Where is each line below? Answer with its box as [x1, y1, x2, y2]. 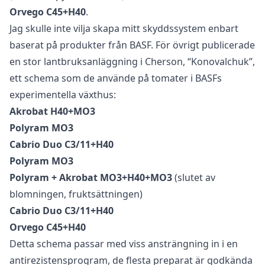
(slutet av [172, 171, 215, 185]
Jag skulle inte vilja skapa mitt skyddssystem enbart [9, 22, 238, 35]
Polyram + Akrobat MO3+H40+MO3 [9, 171, 172, 185]
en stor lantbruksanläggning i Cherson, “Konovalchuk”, [9, 55, 255, 69]
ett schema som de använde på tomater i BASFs [9, 72, 222, 85]
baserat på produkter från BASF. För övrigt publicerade [9, 38, 255, 52]
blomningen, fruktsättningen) [9, 188, 143, 201]
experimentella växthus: [9, 88, 116, 102]
